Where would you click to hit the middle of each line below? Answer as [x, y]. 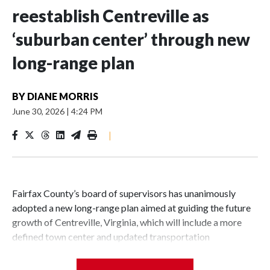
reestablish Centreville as [111, 15]
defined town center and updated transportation [111, 236]
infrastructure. [42, 251]
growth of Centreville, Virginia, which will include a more [127, 222]
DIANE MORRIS [63, 96]
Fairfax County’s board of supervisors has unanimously [124, 193]
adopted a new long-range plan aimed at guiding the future [131, 207]
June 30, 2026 [39, 111]
